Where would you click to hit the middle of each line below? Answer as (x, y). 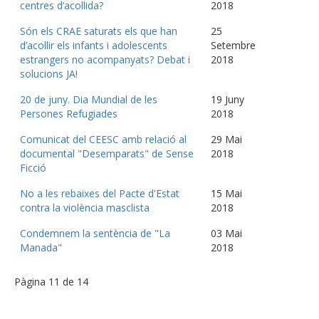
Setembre (233, 46)
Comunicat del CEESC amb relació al (103, 140)
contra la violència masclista (85, 208)
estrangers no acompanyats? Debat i (105, 60)
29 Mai (226, 140)
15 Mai (226, 194)
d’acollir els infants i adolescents (94, 46)
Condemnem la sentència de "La (95, 234)
